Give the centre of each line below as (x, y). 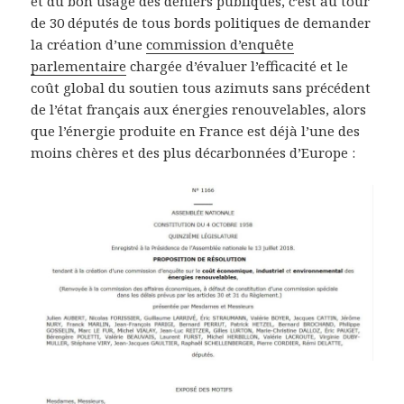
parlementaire (79, 66)
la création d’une (89, 45)
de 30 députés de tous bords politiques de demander (201, 23)
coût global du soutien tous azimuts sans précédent (201, 88)
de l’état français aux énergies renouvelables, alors (199, 110)
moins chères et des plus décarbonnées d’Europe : (193, 153)
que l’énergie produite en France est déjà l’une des (196, 131)
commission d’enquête (220, 45)
